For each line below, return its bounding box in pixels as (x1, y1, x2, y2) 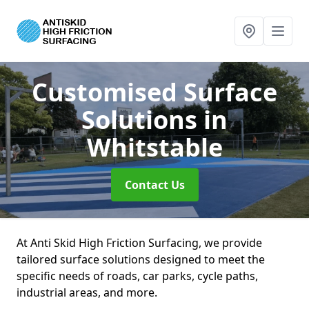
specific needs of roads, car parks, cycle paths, (17, 268, 258, 283)
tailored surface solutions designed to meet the (17, 252, 265, 267)
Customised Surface (32, 75, 277, 109)
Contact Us (124, 177, 185, 192)
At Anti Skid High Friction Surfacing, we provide (17, 235, 262, 250)
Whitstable (86, 130, 223, 164)
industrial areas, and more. (17, 285, 157, 300)
